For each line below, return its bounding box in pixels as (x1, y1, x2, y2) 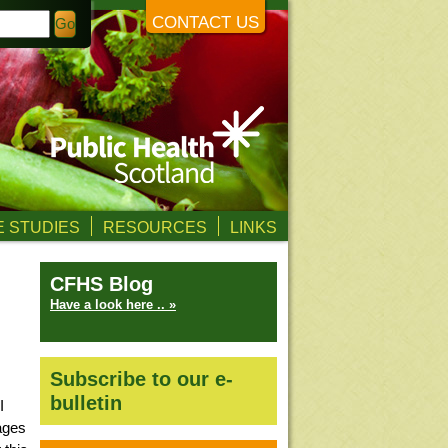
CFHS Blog (50, 273, 153, 295)
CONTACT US (152, 13, 259, 32)
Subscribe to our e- (50, 368, 233, 390)
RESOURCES (103, 218, 207, 236)
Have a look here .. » (50, 297, 176, 312)
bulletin (50, 392, 122, 414)
